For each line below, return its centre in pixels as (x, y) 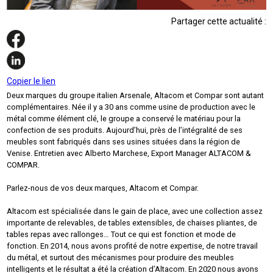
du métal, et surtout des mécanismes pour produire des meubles (121, 258)
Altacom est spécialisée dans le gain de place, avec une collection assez (135, 211)
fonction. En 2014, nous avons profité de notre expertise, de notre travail (133, 246)
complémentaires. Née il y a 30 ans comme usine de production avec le (131, 107)
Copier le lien (31, 81)
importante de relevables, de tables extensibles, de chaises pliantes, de (132, 223)
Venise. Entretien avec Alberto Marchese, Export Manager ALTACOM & (129, 154)
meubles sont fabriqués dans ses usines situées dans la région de (124, 142)
